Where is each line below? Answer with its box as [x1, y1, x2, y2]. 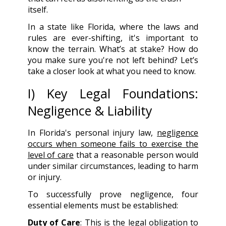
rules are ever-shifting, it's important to [27, 32, 199, 43]
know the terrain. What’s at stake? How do [27, 43, 199, 54]
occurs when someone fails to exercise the [27, 138, 199, 149]
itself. [27, 4, 48, 15]
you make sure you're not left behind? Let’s [27, 54, 199, 66]
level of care [27, 149, 74, 160]
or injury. [27, 171, 62, 183]
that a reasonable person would [74, 149, 199, 160]
